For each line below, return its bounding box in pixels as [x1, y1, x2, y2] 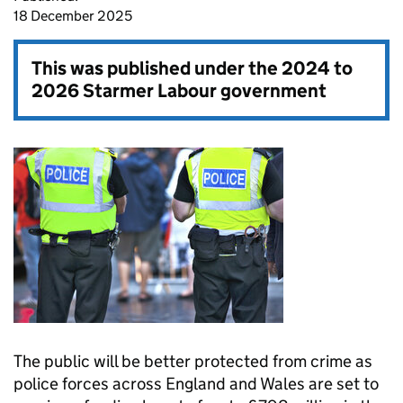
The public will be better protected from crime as [13, 351, 372, 372]
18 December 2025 [13, 7, 132, 24]
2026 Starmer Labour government [31, 79, 327, 103]
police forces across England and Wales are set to [13, 373, 379, 394]
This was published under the [31, 57, 282, 80]
